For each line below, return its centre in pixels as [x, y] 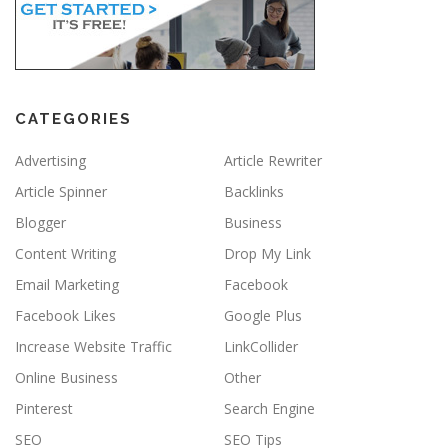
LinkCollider [261, 347]
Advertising [50, 161]
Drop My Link [267, 254]
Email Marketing [67, 285]
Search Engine [269, 409]
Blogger [40, 223]
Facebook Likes [65, 316]
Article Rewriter [273, 161]
